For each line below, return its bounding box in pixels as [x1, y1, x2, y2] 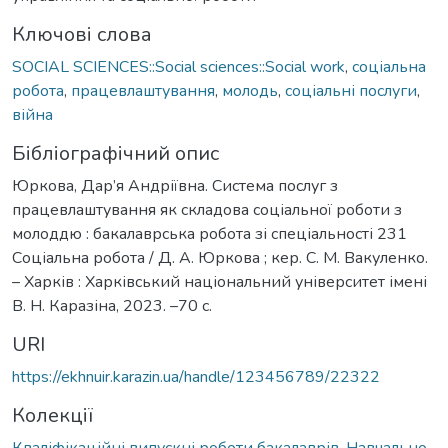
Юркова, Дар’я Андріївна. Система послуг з [12, 174, 338, 197]
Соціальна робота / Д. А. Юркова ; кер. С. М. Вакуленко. [12, 246, 428, 269]
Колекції [12, 401, 93, 429]
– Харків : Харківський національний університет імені [12, 270, 427, 293]
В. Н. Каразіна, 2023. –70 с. [12, 294, 212, 317]
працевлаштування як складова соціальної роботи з [12, 198, 402, 221]
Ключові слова [12, 20, 152, 48]
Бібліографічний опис [12, 139, 219, 167]
